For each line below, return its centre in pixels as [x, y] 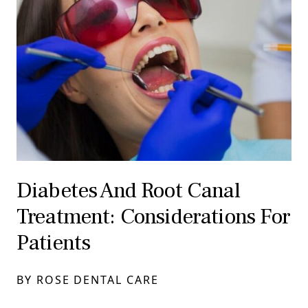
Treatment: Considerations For [153, 217]
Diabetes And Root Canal [128, 191]
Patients [54, 243]
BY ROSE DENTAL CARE [88, 280]
